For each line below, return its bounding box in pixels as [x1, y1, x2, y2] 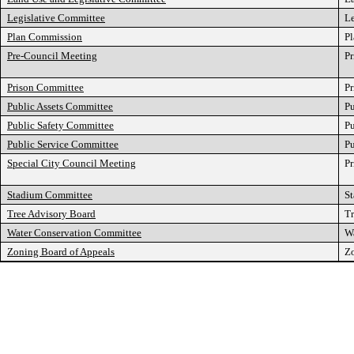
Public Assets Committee [7, 100, 113, 112]
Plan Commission [7, 31, 82, 43]
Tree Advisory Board [7, 208, 96, 220]
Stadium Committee [7, 189, 92, 201]
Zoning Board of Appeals [7, 246, 115, 258]
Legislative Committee [7, 12, 105, 24]
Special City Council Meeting [7, 157, 136, 169]
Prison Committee [7, 81, 84, 93]
